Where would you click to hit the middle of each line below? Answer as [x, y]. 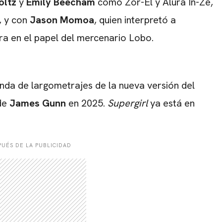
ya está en [172, 103]
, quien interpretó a [135, 20]
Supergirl [129, 103]
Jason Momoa [62, 20]
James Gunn [38, 103]
